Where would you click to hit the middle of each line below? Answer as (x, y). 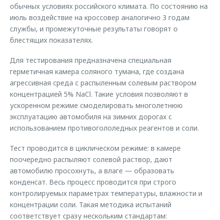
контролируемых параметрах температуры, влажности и (106, 193)
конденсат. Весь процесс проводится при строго (93, 182)
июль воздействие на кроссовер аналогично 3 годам (100, 17)
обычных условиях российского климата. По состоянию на (109, 6)
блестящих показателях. (51, 40)
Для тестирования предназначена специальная (91, 60)
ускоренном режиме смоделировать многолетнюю (96, 105)
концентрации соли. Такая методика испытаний (91, 205)
